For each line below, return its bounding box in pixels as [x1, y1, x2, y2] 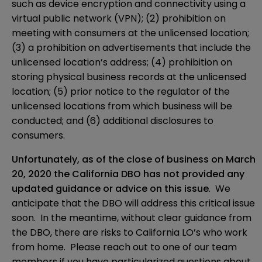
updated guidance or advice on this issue [12, 182, 209, 196]
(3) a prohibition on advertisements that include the [12, 41, 251, 55]
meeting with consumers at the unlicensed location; [12, 26, 249, 40]
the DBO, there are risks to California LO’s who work [12, 226, 247, 240]
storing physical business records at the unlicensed [12, 70, 246, 84]
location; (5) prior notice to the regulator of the [12, 85, 230, 99]
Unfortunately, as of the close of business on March [12, 153, 256, 167]
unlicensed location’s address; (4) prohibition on [12, 56, 232, 70]
